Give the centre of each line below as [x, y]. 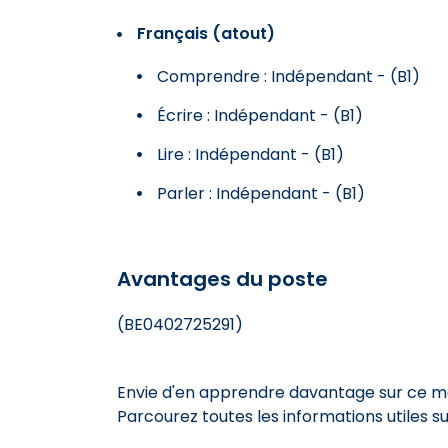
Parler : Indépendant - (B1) [261, 193]
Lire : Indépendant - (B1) [250, 154]
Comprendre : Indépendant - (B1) [288, 76]
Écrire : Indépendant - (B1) [260, 115]
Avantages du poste [222, 278]
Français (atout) [206, 33]
